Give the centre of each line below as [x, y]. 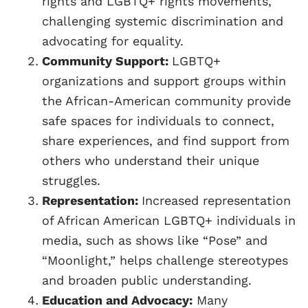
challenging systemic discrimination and [163, 21]
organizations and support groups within [164, 80]
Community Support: [107, 60]
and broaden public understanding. [147, 280]
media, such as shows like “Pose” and [155, 240]
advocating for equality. [113, 41]
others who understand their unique [151, 160]
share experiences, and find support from [166, 140]
